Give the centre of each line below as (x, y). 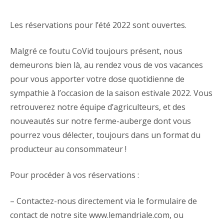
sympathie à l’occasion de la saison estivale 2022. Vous (111, 93)
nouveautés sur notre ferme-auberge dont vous (100, 121)
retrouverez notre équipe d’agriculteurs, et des (98, 107)
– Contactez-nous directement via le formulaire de (103, 201)
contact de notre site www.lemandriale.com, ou (97, 215)
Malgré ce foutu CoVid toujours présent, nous (96, 51)
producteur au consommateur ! (68, 149)
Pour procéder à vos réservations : (74, 175)
